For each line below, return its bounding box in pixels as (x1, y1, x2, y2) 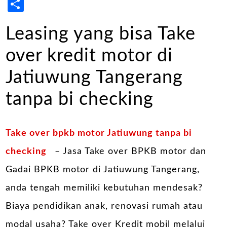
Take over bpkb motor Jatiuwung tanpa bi (6, 129, 193, 138)
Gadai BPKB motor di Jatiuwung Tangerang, (6, 165, 200, 175)
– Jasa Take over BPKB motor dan (52, 147, 207, 157)
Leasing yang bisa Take (6, 25, 196, 44)
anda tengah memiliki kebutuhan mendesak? (6, 183, 203, 193)
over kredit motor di (6, 47, 173, 65)
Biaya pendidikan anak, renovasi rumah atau (6, 202, 203, 211)
